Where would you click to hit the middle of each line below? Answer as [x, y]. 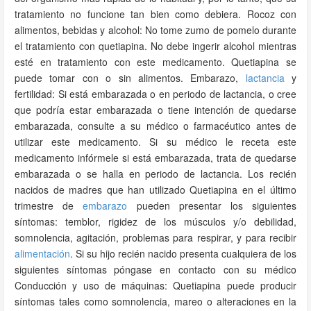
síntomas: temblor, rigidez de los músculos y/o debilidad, [155, 221]
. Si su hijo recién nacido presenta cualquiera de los [183, 253]
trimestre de [49, 205]
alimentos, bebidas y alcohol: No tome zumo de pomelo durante [155, 30]
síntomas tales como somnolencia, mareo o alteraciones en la [155, 301]
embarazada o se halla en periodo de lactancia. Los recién [155, 174]
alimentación [42, 253]
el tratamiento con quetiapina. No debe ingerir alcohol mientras [155, 46]
